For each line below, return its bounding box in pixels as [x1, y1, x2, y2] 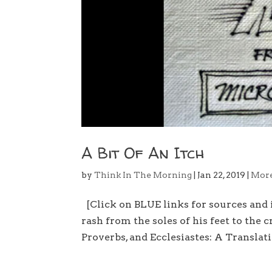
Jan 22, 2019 [197, 170, 246, 180]
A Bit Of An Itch [81, 142, 205, 164]
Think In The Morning [94, 170, 192, 180]
